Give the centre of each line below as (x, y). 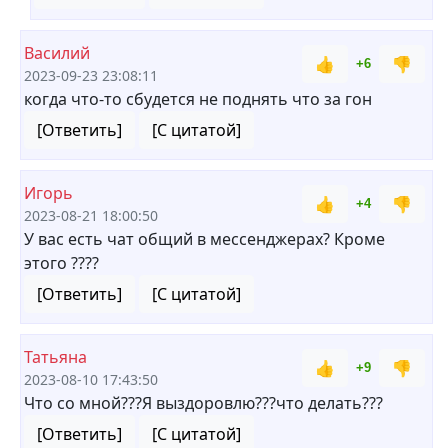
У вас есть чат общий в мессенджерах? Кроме (204, 239)
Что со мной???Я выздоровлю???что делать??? (203, 403)
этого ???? (61, 263)
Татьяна (55, 357)
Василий (57, 53)
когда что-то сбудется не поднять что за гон (198, 99)
